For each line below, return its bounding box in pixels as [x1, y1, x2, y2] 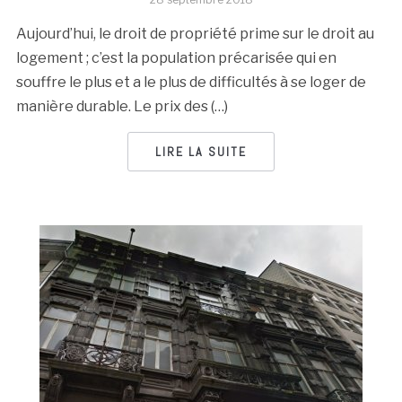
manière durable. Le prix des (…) [15, 98, 228, 115]
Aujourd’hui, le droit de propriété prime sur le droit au [15, 25, 374, 42]
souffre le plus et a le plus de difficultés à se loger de [15, 74, 366, 91]
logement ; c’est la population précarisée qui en [15, 49, 336, 66]
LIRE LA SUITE [155, 144, 247, 160]
